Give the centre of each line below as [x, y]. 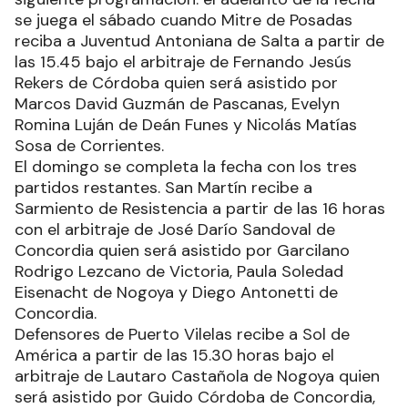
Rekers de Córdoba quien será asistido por [176, 83]
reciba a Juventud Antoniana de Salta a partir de [199, 41]
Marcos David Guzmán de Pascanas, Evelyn [177, 104]
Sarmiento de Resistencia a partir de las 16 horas [200, 209]
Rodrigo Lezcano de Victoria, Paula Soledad [179, 271]
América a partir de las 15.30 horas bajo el [174, 355]
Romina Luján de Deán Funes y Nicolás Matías [186, 125]
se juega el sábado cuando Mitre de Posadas [184, 20]
